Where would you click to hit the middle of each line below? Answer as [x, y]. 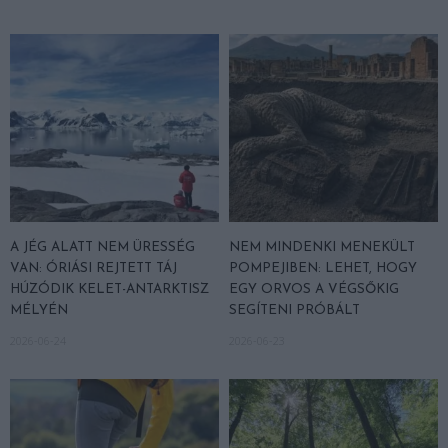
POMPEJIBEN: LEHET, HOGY [323, 268]
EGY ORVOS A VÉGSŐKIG [314, 289]
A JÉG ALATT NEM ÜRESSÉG [102, 247]
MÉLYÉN [39, 310]
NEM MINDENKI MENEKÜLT [322, 247]
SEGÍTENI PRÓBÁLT [294, 310]
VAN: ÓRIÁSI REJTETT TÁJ [93, 268]
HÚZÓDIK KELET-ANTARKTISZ [109, 289]
